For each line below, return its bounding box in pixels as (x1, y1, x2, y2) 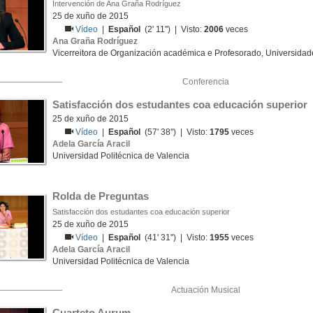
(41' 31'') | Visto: (140, 233, 210, 242)
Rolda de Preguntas (52, 190, 149, 202)
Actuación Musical (170, 285, 240, 295)
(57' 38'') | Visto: (140, 127, 210, 137)
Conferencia (182, 77, 229, 87)
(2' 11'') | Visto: (140, 24, 205, 34)
